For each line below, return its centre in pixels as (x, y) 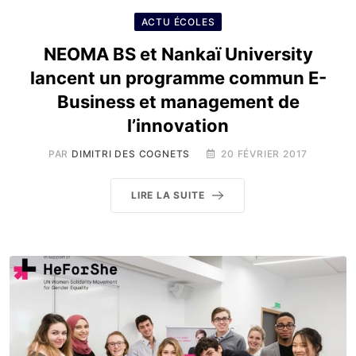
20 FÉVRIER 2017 (265, 154)
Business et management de (178, 102)
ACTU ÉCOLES (178, 22)
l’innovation (178, 126)
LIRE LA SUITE (168, 195)
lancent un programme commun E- (178, 78)
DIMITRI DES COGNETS (131, 154)
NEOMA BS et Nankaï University (178, 54)
